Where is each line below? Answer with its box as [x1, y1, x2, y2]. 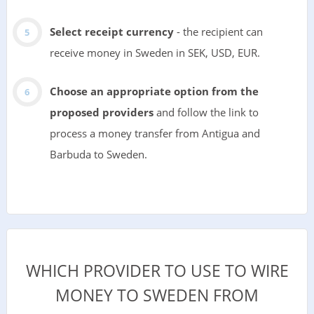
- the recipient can [173, 24, 263, 39]
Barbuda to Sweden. [49, 146, 147, 161]
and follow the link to [153, 104, 259, 119]
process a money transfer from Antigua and [49, 125, 260, 140]
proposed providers [49, 104, 153, 119]
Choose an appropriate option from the [49, 83, 259, 98]
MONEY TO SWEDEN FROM [55, 284, 259, 306]
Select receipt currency [49, 24, 174, 39]
